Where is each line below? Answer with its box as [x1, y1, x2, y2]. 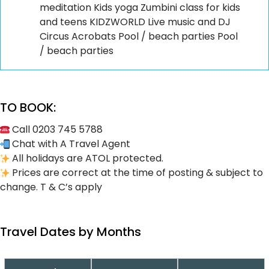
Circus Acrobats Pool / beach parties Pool [40, 29, 238, 43]
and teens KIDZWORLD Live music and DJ [40, 14, 231, 29]
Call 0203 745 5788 [10, 122, 103, 136]
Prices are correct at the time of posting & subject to [10, 165, 263, 180]
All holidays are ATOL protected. [10, 151, 163, 165]
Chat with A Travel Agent [10, 136, 130, 151]
